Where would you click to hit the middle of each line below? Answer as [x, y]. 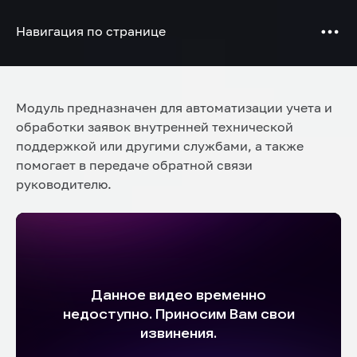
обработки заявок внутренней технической [155, 127]
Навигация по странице [91, 31]
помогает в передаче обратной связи [134, 165]
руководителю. [64, 184]
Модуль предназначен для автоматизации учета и [174, 108]
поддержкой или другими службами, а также [160, 146]
